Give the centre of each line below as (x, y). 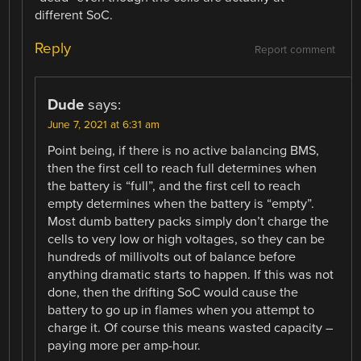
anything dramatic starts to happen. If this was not (191, 275)
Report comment (295, 50)
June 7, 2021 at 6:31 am (104, 125)
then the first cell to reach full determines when (183, 169)
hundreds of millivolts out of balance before (172, 257)
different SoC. (74, 16)
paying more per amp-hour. (124, 346)
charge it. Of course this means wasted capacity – (191, 328)
